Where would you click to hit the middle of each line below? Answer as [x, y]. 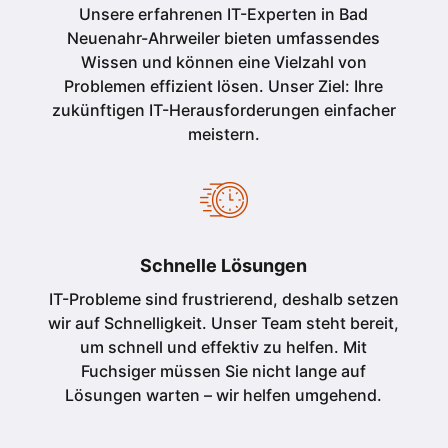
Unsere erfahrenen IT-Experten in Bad [224, 14]
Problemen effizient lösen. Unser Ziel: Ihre [224, 86]
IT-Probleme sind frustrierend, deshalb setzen [223, 299]
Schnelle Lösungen [224, 265]
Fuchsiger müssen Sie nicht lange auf [224, 371]
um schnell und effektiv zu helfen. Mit [224, 347]
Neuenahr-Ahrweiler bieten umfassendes [224, 38]
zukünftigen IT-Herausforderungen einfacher [223, 110]
